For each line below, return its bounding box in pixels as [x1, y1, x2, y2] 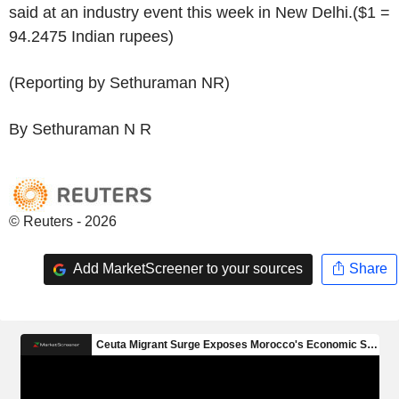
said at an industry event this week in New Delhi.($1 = [9, 3, 390, 21]
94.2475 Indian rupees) [9, 27, 174, 45]
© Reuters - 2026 [9, 213, 117, 229]
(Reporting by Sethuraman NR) [9, 73, 230, 92]
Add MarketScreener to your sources [69, 261, 303, 277]
